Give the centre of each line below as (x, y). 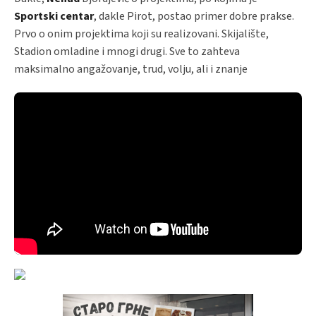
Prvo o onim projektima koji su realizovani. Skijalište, (141, 34)
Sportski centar (54, 16)
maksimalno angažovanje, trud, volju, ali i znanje (131, 69)
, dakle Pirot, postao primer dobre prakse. (194, 16)
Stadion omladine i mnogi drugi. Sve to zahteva (127, 51)
